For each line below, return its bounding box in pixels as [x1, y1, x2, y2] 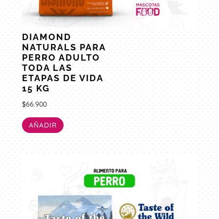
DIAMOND [22, 32, 71, 43]
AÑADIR [28, 120, 57, 130]
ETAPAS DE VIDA [22, 73, 103, 84]
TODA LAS [22, 63, 72, 73]
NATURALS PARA [22, 42, 106, 53]
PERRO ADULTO [22, 52, 100, 63]
